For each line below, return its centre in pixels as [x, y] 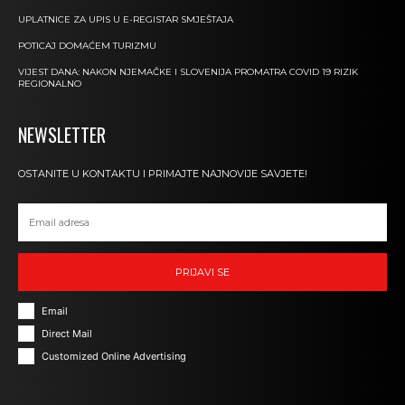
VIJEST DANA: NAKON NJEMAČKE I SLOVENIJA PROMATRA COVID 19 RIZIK [188, 72]
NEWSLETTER [62, 135]
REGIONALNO [50, 84]
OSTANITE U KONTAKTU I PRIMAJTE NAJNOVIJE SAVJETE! [163, 174]
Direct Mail [67, 334]
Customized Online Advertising [114, 357]
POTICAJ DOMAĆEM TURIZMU [87, 46]
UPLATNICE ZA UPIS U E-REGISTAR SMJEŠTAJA [126, 20]
